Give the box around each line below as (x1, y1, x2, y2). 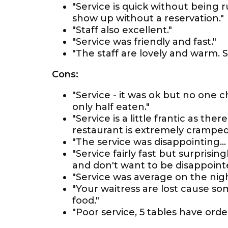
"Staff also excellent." (72, 24, 172, 36)
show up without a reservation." (72, 13, 224, 24)
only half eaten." (72, 101, 150, 112)
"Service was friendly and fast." (72, 36, 216, 47)
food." (72, 195, 99, 206)
